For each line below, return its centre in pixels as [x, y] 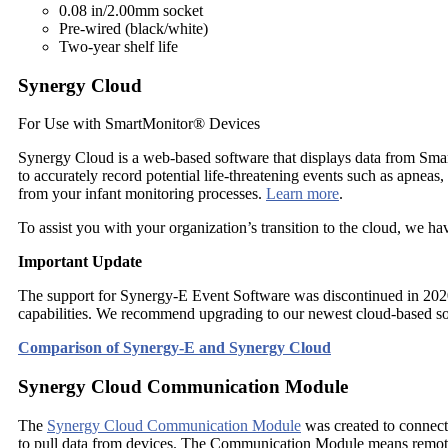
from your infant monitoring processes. [142, 194]
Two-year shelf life [118, 46]
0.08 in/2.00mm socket [131, 10]
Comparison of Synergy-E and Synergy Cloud [174, 348]
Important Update [80, 262]
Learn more [302, 194]
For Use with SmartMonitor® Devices [139, 124]
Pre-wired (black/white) [133, 28]
